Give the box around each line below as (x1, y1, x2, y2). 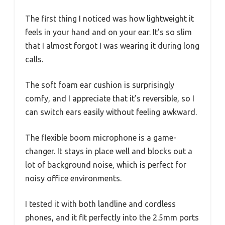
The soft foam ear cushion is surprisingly (25, 80, 174, 90)
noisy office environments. (25, 174, 122, 183)
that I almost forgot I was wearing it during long (25, 41, 199, 51)
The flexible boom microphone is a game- (25, 133, 176, 143)
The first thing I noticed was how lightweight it (25, 14, 194, 24)
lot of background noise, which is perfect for (25, 160, 186, 170)
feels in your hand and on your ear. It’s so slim (25, 28, 192, 37)
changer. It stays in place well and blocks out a (25, 147, 192, 156)
